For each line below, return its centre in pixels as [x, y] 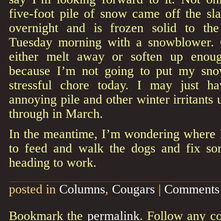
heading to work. [53, 162]
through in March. [56, 113]
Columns [82, 189]
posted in [34, 189]
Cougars [133, 189]
